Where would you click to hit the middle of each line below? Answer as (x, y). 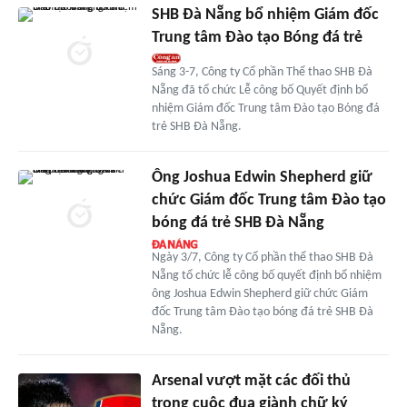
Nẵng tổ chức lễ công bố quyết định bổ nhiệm (266, 276)
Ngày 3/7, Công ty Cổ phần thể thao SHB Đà (262, 258)
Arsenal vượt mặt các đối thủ (251, 382)
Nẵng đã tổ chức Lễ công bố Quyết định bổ (259, 91)
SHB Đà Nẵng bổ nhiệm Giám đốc (265, 15)
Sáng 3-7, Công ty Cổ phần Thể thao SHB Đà (262, 73)
